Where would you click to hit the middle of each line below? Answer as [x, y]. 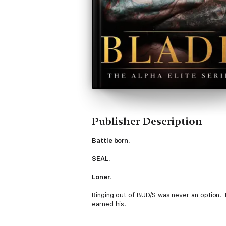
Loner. [102, 177]
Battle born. [111, 140]
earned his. [109, 204]
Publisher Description [147, 121]
